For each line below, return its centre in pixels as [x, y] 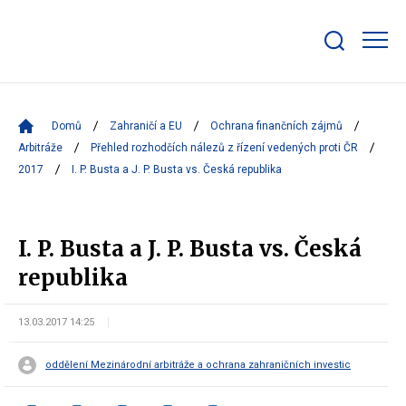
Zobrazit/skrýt [362, 57]
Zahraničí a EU [146, 126]
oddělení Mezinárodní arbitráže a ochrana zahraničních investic [198, 365]
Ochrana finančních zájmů [276, 126]
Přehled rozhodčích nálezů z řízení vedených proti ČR [224, 148]
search [341, 70]
